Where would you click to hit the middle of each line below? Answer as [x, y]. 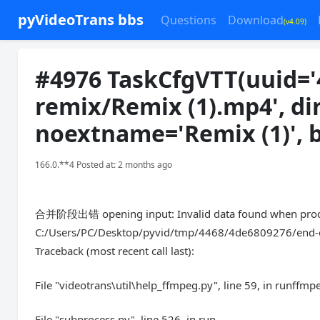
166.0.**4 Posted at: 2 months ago [104, 165]
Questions [189, 20]
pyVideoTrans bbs [81, 20]
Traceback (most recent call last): [115, 251]
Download [256, 20]
